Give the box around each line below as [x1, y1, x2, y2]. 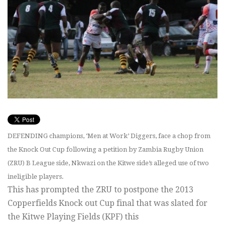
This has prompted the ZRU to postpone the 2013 [8, 185, 193, 195]
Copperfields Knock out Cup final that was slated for [8, 198, 207, 208]
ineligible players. [8, 173, 64, 181]
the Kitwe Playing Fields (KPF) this [8, 212, 139, 222]
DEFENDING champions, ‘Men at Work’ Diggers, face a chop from [8, 132, 210, 140]
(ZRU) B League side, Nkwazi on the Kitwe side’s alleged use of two [8, 159, 209, 167]
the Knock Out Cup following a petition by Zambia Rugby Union [8, 146, 203, 154]
